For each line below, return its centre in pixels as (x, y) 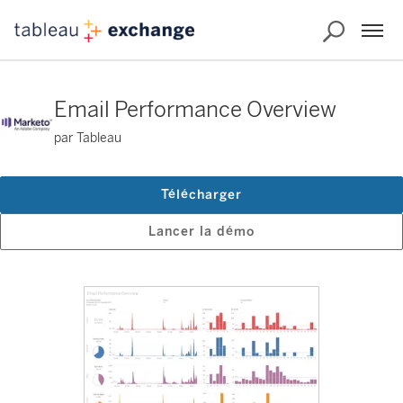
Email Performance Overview (195, 109)
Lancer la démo (201, 232)
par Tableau (88, 138)
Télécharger (201, 195)
